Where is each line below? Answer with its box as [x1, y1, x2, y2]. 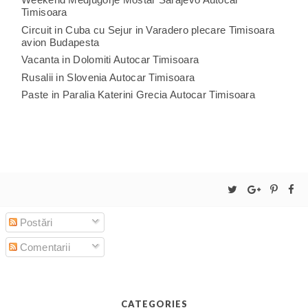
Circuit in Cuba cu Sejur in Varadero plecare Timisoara [21, 23, 275, 36]
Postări [16, 216, 53, 228]
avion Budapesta [21, 36, 100, 48]
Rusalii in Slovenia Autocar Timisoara [21, 71, 195, 83]
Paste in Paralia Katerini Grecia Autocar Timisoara [21, 89, 255, 101]
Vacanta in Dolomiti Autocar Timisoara [21, 54, 199, 66]
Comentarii [16, 241, 70, 253]
